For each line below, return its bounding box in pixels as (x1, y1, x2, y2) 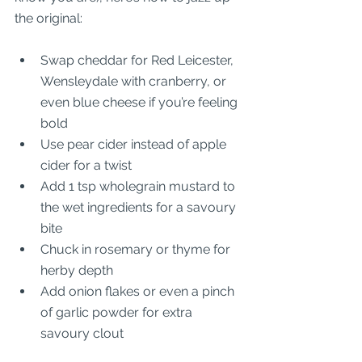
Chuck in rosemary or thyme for (40, 242, 234, 257)
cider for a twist (40, 158, 132, 173)
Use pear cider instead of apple (40, 137, 229, 152)
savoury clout (40, 326, 124, 341)
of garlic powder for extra (40, 305, 196, 320)
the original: (15, 11, 82, 26)
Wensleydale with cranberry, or (40, 74, 229, 89)
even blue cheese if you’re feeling (40, 95, 241, 110)
